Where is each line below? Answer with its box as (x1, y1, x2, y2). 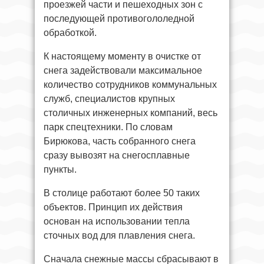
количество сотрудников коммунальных (44, 79, 217, 90)
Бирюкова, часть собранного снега (44, 136, 196, 146)
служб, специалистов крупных (44, 93, 175, 104)
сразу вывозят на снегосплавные (44, 150, 190, 160)
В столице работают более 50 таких (44, 187, 200, 198)
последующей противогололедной (44, 13, 194, 24)
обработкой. (44, 27, 97, 38)
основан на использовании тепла (44, 216, 190, 226)
